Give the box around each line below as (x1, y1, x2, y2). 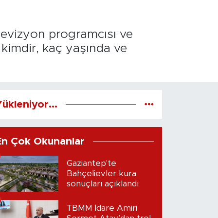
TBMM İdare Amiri (67, 204, 138, 213)
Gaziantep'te (67, 159, 117, 168)
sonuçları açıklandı (67, 180, 139, 188)
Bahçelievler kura (67, 169, 137, 178)
